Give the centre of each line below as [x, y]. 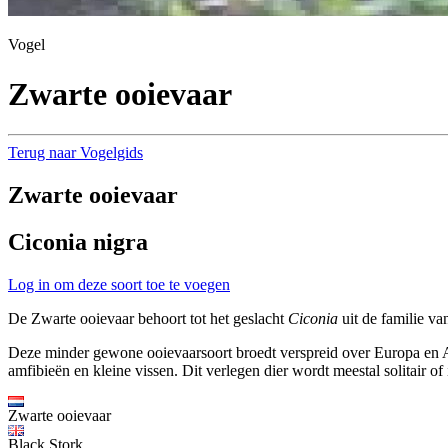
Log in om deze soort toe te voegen [119, 284]
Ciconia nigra [78, 242]
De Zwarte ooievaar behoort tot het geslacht [148, 318]
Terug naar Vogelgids [75, 153]
